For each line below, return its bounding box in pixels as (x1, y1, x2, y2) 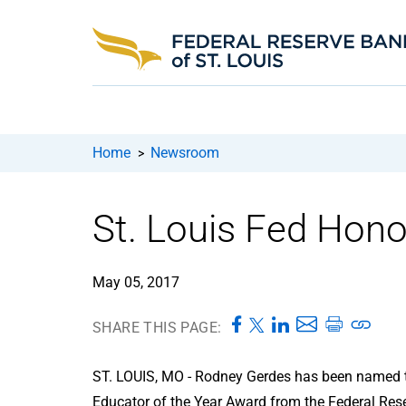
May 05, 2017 (92, 273, 179, 291)
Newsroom (150, 143, 219, 161)
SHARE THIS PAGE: (92, 318, 222, 336)
